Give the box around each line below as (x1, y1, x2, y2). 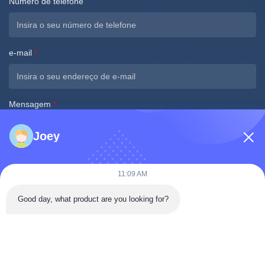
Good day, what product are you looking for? (18, 195, 169, 203)
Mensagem (9, 99, 53, 109)
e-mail (9, 47, 34, 57)
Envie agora (105, 194, 160, 205)
